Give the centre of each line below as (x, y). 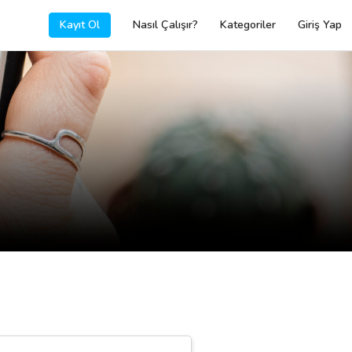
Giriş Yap (320, 25)
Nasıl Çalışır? (165, 25)
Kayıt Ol (80, 25)
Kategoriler (248, 25)
